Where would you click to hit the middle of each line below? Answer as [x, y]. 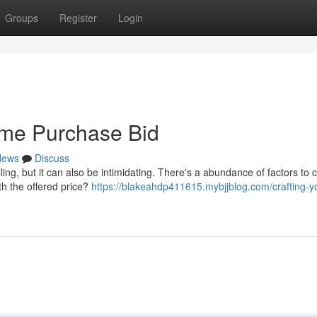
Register [78, 18]
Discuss [52, 158]
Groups [22, 18]
